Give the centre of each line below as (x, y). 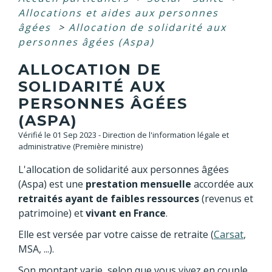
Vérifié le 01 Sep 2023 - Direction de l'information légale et (124, 135)
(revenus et (227, 199)
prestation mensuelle (138, 184)
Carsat (229, 235)
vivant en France (126, 213)
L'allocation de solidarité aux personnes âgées (124, 169)
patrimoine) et (52, 213)
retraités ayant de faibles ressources (110, 199)
